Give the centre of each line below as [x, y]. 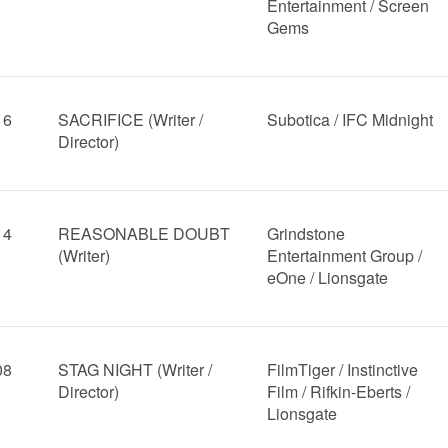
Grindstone [306, 233]
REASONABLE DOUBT [143, 233]
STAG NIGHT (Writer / [134, 369]
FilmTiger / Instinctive [343, 369]
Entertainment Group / [345, 255]
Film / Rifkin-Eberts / [339, 391]
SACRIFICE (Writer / [130, 119]
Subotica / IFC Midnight [350, 119]
